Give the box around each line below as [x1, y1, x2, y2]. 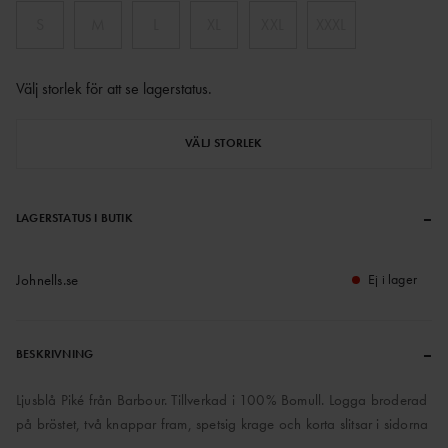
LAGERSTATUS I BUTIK [16, 209, 133, 226]
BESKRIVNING [16, 345, 94, 362]
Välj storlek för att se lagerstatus [16, 77, 208, 99]
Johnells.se [16, 269, 79, 290]
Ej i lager [368, 269, 417, 288]
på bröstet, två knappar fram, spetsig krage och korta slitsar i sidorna [16, 413, 429, 434]
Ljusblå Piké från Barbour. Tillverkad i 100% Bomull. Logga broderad [16, 389, 428, 410]
